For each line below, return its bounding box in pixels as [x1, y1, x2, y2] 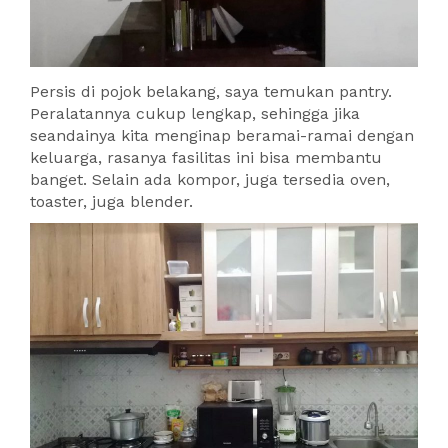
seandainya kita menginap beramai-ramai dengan [30, 126, 414, 146]
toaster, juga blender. [30, 192, 193, 212]
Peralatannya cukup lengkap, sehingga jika [30, 104, 360, 124]
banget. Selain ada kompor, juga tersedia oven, [30, 170, 390, 190]
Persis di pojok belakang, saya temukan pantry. [30, 82, 392, 102]
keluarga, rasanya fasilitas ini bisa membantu [30, 148, 382, 168]
